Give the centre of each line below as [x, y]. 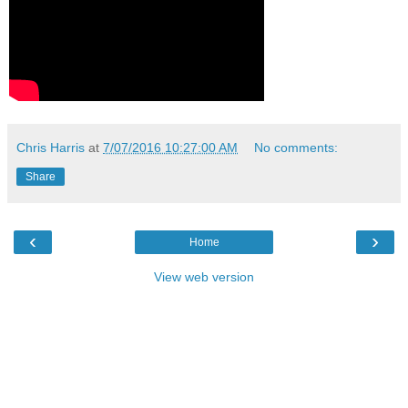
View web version [204, 276]
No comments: [296, 147]
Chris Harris [51, 147]
